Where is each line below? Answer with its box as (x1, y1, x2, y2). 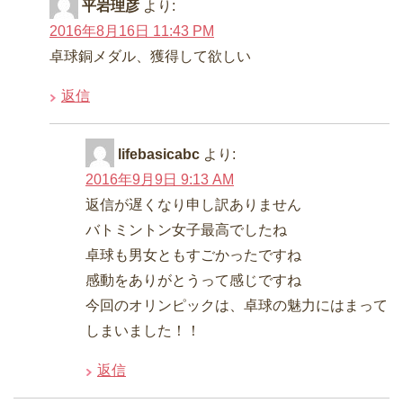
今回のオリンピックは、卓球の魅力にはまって (85, 298, 388, 314)
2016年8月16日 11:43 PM (49, 23, 214, 40)
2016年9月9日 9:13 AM (85, 172, 234, 188)
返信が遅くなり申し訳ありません (85, 197, 301, 213)
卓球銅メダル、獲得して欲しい (49, 49, 251, 65)
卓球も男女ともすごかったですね (85, 247, 301, 264)
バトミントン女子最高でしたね (85, 222, 287, 238)
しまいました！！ (85, 323, 201, 339)
